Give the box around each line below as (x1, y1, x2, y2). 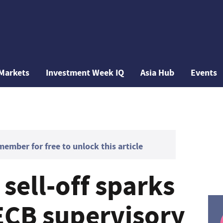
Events (191, 67, 218, 79)
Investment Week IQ (46, 67, 124, 79)
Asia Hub (140, 67, 175, 79)
